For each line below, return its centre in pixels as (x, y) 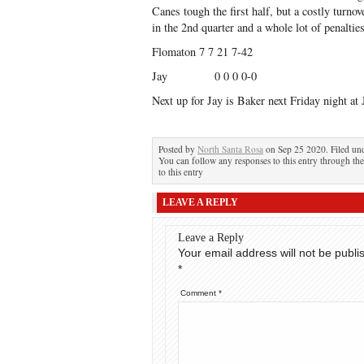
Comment (199, 293)
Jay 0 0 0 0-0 (204, 76)
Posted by (178, 149)
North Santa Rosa (230, 149)
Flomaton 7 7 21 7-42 (202, 52)
